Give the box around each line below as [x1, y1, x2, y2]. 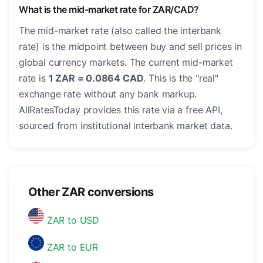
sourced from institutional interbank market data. [19, 120, 232, 132]
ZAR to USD [44, 214, 100, 227]
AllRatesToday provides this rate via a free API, [19, 104, 222, 116]
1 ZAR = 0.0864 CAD [48, 72, 144, 85]
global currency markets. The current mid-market [19, 56, 233, 69]
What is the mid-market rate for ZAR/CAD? [19, 4, 199, 16]
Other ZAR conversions [28, 185, 154, 200]
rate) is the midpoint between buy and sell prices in [19, 41, 242, 53]
